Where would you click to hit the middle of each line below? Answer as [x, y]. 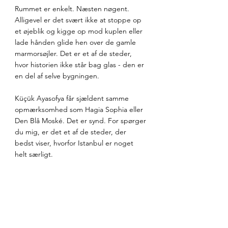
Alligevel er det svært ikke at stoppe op [79, 20]
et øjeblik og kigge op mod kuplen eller [80, 31]
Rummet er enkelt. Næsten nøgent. [73, 9]
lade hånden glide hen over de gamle [76, 42]
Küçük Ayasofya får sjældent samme [73, 98]
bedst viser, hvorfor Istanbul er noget [75, 143]
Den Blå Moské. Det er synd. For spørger [81, 121]
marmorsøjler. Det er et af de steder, [74, 54]
